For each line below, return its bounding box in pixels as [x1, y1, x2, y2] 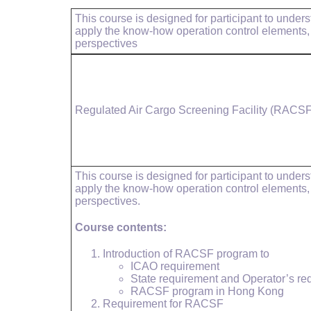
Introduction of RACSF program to [103, 248, 269, 260]
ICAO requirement [131, 260, 219, 272]
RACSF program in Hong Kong [131, 285, 284, 297]
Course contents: [75, 221, 167, 233]
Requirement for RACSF [103, 298, 224, 310]
